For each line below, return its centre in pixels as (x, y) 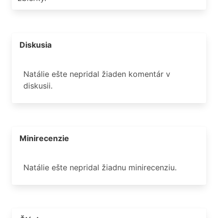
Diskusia (36, 45)
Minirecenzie (44, 138)
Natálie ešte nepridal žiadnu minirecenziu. (100, 167)
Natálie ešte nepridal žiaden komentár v (97, 74)
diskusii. (38, 86)
